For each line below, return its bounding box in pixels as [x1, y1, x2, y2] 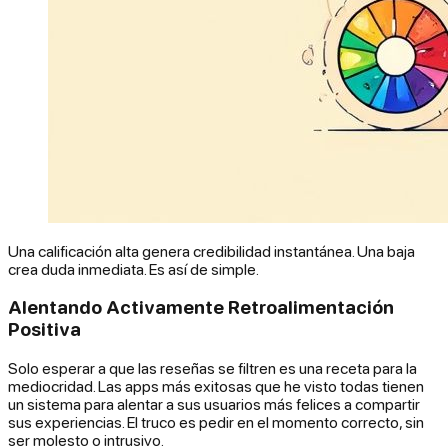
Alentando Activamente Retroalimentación [8, 296, 394, 319]
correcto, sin [338, 412, 424, 431]
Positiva [8, 318, 81, 341]
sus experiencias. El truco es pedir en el [8, 412, 272, 431]
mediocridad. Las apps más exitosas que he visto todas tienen [8, 376, 424, 395]
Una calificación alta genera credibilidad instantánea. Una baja [8, 241, 415, 260]
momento [272, 412, 338, 431]
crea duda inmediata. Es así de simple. [8, 259, 259, 278]
